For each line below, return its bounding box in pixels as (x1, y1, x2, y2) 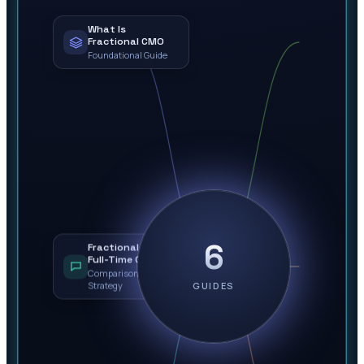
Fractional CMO (88, 35, 164, 48)
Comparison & (88, 266, 146, 279)
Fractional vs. (88, 240, 156, 254)
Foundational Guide (88, 49, 167, 61)
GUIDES (193, 279, 235, 292)
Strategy (88, 279, 123, 292)
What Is (88, 23, 126, 36)
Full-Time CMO (88, 253, 158, 266)
